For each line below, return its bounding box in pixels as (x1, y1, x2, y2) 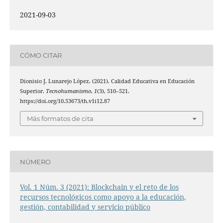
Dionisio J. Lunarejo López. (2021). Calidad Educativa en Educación (19, 77, 195, 85)
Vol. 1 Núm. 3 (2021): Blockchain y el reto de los (19, 182, 179, 192)
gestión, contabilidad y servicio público (19, 202, 150, 212)
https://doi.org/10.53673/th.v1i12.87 (19, 97, 110, 105)
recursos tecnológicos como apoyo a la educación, (19, 192, 186, 202)
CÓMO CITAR (19, 51, 62, 60)
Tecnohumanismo (45, 87, 91, 95)
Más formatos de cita (27, 114, 94, 123)
